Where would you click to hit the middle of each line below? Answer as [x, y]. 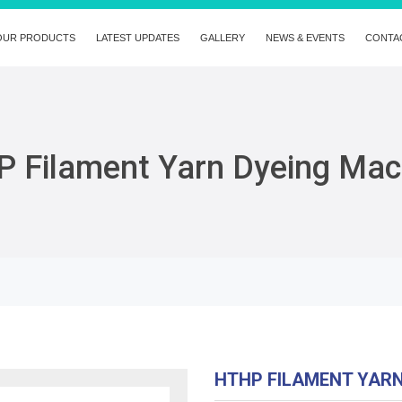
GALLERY [223, 38]
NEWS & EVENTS [305, 38]
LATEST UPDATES [138, 38]
